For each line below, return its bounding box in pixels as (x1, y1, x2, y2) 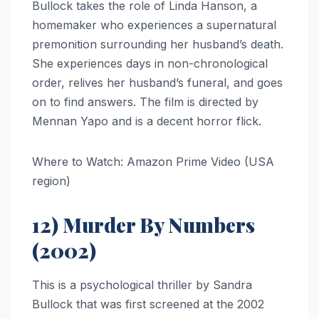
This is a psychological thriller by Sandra (32, 278, 252, 293)
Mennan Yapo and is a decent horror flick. (32, 113, 261, 128)
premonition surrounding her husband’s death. (32, 36, 283, 51)
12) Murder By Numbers (32, 211, 255, 238)
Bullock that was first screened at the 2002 (32, 297, 264, 312)
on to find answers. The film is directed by (32, 94, 258, 109)
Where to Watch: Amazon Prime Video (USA (32, 154, 274, 169)
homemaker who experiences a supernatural (32, 17, 276, 32)
